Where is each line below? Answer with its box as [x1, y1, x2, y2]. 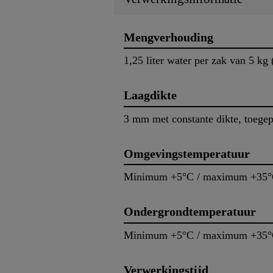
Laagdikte [124, 88, 177, 102]
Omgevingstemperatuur [124, 146, 250, 160]
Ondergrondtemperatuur [124, 205, 256, 219]
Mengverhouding [124, 30, 213, 44]
